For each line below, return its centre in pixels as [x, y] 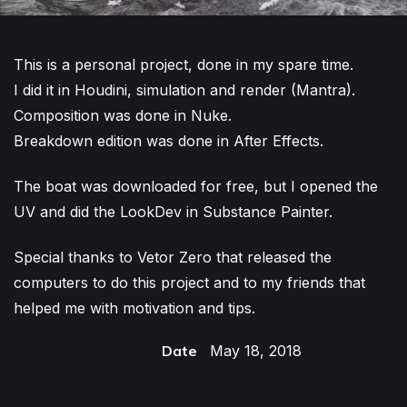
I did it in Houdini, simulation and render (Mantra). [184, 89]
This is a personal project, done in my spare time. [184, 64]
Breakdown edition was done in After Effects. [169, 140]
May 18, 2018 [256, 350]
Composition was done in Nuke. [123, 115]
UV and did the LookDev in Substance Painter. [173, 211]
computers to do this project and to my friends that [189, 282]
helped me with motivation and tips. [134, 308]
